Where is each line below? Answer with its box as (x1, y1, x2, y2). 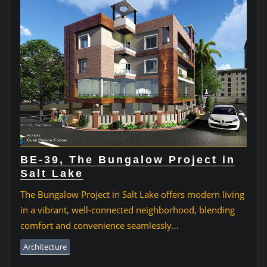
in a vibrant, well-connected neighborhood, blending (20, 204, 235, 216)
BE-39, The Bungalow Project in (20, 154, 235, 166)
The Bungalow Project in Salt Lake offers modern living (20, 188, 244, 201)
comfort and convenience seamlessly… (20, 219, 179, 232)
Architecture (23, 241, 67, 253)
